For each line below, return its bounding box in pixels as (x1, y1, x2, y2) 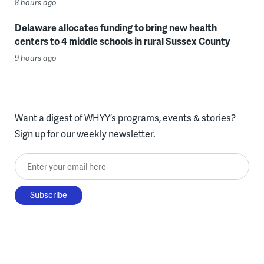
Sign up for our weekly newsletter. (14, 126, 156, 140)
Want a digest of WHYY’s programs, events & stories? (14, 110, 236, 124)
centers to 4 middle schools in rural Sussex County (14, 34, 230, 48)
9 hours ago (14, 52, 57, 63)
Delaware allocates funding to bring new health (14, 20, 217, 34)
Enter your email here (14, 154, 105, 168)
